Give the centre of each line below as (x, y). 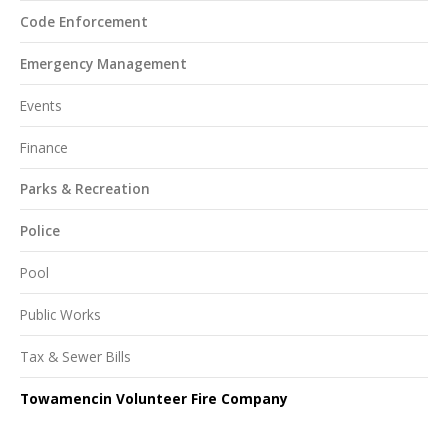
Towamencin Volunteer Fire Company (154, 398)
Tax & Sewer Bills (75, 356)
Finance (44, 147)
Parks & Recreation (85, 189)
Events (41, 105)
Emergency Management (103, 63)
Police (40, 231)
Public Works (60, 315)
